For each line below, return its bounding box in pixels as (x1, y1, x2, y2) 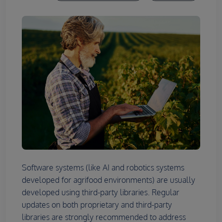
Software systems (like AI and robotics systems (22, 163, 184, 173)
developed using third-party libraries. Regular (22, 187, 179, 198)
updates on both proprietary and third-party (22, 200, 172, 210)
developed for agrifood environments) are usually (22, 175, 195, 185)
